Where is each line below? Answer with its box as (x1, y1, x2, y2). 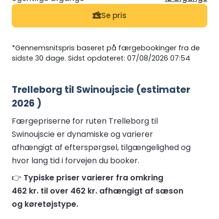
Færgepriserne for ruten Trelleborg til (12, 115, 158, 127)
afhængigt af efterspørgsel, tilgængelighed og (12, 141, 191, 153)
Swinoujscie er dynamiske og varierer (12, 128, 153, 140)
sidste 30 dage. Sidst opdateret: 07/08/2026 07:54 (12, 53, 190, 63)
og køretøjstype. (12, 198, 78, 210)
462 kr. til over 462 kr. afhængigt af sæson (12, 185, 183, 197)
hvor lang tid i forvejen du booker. (12, 154, 139, 166)
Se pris (101, 10, 127, 21)
